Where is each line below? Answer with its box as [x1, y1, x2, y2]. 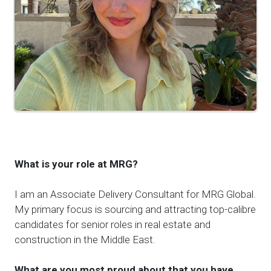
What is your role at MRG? [15, 157, 138, 170]
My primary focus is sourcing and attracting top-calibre [15, 203, 256, 215]
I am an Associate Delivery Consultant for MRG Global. [15, 188, 256, 200]
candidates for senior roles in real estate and [15, 218, 211, 230]
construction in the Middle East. [15, 233, 155, 246]
